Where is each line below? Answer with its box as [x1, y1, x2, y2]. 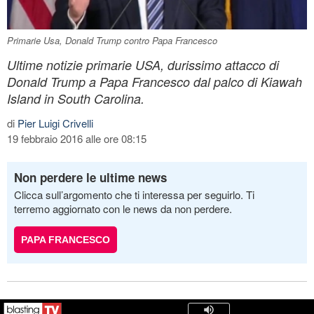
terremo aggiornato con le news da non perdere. [14, 200, 232, 216]
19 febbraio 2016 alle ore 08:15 [7, 130, 146, 146]
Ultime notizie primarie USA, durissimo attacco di [7, 55, 279, 74]
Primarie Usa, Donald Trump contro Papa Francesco [7, 33, 217, 47]
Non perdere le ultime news [14, 168, 167, 186]
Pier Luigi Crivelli [18, 115, 93, 130]
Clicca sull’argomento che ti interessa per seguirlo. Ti [14, 186, 254, 202]
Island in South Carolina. [7, 89, 144, 107]
